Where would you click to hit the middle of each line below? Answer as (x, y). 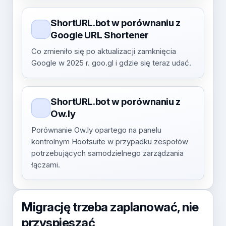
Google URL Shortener (100, 35)
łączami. (46, 165)
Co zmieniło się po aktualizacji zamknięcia (104, 51)
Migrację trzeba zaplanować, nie (110, 207)
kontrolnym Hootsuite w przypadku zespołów (110, 142)
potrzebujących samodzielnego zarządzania (107, 153)
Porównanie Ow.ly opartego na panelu (96, 130)
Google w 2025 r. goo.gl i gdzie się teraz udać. (111, 63)
